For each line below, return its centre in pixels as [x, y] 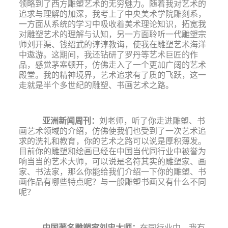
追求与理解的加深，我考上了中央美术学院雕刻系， [112, 13]
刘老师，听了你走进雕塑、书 [152, 120]
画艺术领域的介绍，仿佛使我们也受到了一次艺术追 [112, 131]
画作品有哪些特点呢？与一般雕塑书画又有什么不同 [112, 181]
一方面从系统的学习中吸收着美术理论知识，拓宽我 [112, 24]
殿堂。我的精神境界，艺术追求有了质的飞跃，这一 [112, 75]
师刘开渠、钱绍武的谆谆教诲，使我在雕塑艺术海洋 [112, 44]
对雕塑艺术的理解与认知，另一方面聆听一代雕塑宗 [112, 34]
